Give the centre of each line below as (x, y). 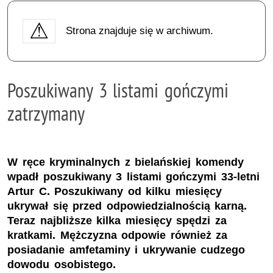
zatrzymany (46, 113)
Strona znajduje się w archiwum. (139, 30)
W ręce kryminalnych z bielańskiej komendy (126, 162)
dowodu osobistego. (62, 265)
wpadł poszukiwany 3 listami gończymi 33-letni (133, 177)
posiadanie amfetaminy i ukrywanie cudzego (126, 250)
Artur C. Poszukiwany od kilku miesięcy (115, 192)
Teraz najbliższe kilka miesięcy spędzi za (117, 221)
